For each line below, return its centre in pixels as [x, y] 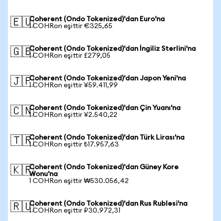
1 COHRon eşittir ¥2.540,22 [73, 115]
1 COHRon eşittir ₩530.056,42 [79, 181]
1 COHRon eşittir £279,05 [70, 56]
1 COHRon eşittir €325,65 [71, 26]
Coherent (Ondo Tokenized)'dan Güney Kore [104, 167]
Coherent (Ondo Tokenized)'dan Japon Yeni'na [108, 78]
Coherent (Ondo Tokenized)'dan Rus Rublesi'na [108, 204]
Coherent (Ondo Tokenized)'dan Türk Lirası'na [107, 138]
